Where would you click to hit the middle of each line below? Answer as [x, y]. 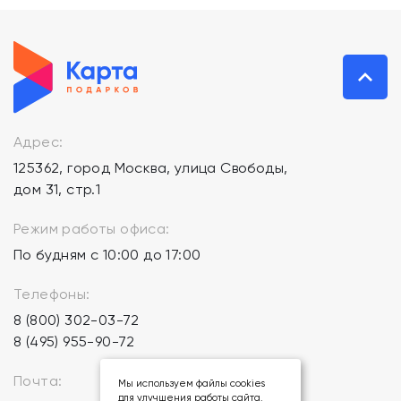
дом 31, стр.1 [57, 190]
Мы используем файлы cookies [192, 384]
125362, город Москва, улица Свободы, [151, 168]
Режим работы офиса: [92, 229]
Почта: [38, 381]
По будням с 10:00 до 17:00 [107, 255]
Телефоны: [52, 294]
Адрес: [38, 142]
